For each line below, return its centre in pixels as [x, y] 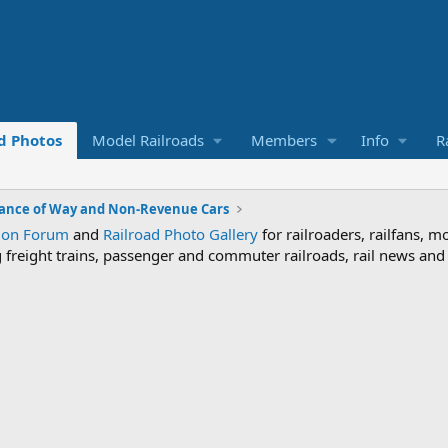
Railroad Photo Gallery [180, 234]
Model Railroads [147, 140]
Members [283, 140]
